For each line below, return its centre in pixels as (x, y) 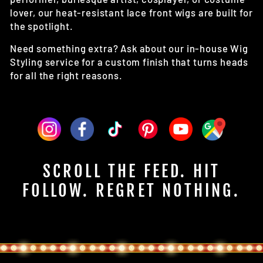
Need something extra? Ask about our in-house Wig (129, 48)
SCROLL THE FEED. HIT (131, 171)
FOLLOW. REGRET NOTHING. (131, 191)
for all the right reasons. (66, 75)
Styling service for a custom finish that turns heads (129, 62)
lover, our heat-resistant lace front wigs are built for (131, 13)
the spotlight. (42, 26)
